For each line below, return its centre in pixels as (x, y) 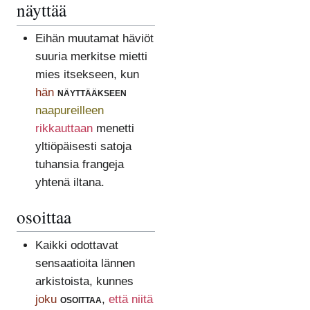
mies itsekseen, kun (87, 75)
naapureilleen (69, 111)
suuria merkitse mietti (91, 57)
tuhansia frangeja (79, 165)
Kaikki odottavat (76, 245)
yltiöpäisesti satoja (83, 147)
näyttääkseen (92, 93)
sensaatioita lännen (85, 263)
